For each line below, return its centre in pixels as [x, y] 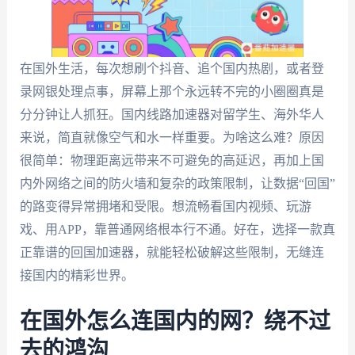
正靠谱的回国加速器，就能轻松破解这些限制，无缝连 [172, 252]
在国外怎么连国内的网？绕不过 [175, 321]
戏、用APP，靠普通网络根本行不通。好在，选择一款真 [177, 229]
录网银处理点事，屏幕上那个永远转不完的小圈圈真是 [172, 92]
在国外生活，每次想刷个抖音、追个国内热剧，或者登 [172, 69]
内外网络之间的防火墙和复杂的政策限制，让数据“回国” [177, 183]
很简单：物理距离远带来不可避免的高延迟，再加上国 [172, 160]
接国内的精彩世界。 [76, 275]
